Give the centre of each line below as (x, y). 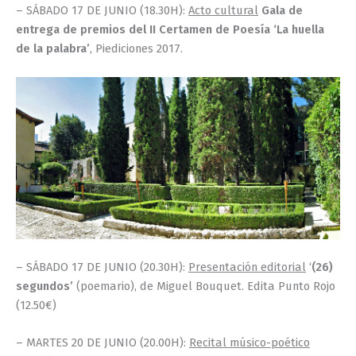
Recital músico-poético (250, 343)
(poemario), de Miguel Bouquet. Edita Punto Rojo (206, 286)
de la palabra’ (53, 49)
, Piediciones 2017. (136, 49)
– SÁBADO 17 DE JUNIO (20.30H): (102, 267)
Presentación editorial (247, 267)
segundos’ (46, 286)
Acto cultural (223, 11)
